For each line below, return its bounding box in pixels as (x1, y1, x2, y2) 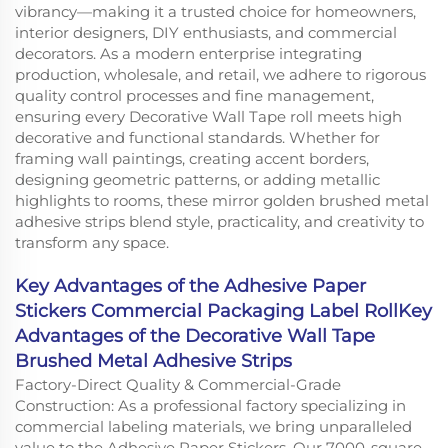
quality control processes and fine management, (15, 85, 374, 105)
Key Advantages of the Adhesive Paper (15, 274, 366, 297)
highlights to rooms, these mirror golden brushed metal (15, 190, 429, 210)
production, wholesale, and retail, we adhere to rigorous (15, 64, 426, 84)
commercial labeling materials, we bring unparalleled (15, 416, 412, 436)
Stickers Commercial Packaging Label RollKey (15, 299, 432, 322)
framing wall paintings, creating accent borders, (15, 148, 369, 168)
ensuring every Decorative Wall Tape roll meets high (15, 106, 402, 126)
